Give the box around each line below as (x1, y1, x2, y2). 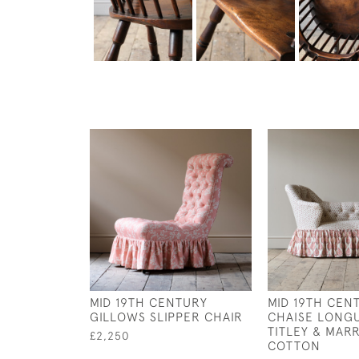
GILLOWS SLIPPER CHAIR (90, 309, 243, 324)
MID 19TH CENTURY (90, 295, 208, 309)
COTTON (268, 338, 321, 353)
